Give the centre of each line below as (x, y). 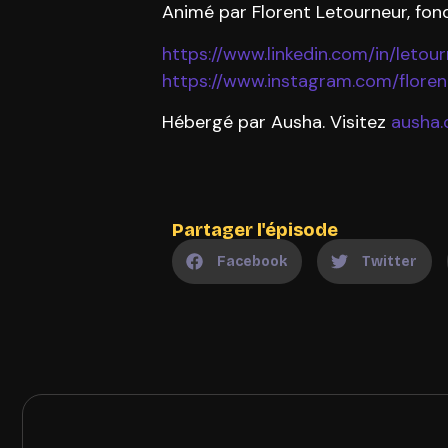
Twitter (389, 261)
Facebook (252, 261)
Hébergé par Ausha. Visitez (276, 122)
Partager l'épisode (255, 229)
